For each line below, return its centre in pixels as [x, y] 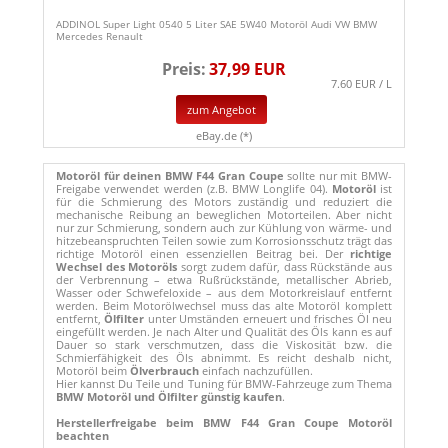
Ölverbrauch [164, 370]
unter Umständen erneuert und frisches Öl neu [268, 318]
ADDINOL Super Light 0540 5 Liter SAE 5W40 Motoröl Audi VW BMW [216, 23]
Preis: [184, 68]
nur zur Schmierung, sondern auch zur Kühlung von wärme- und [224, 227]
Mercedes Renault [99, 35]
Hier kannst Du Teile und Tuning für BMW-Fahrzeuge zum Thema [224, 383]
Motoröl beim [93, 370]
